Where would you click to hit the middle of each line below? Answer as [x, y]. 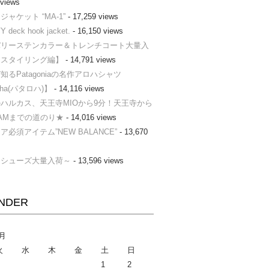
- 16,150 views [96, 31]
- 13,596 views [97, 161]
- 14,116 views [78, 89]
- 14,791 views [89, 60]
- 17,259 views [92, 17]
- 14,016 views [90, 118]
